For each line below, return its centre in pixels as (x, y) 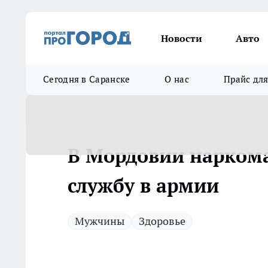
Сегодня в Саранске (87, 79)
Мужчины (100, 221)
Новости (182, 38)
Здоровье (162, 221)
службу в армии (143, 185)
